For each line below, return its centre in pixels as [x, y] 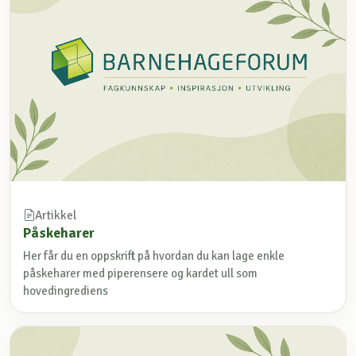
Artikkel [56, 215]
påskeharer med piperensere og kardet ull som [140, 274]
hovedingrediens [66, 291]
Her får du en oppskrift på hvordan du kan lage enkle [154, 256]
